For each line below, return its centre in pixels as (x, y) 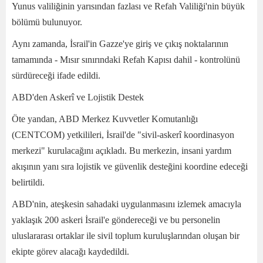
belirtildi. (28, 182)
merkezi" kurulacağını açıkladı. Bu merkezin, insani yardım (122, 150)
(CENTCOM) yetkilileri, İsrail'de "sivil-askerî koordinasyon (123, 134)
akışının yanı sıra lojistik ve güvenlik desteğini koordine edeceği (130, 166)
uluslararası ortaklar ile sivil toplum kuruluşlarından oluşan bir (126, 235)
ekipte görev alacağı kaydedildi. (70, 251)
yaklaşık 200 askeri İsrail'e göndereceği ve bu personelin (116, 220)
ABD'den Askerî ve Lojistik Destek (78, 97)
